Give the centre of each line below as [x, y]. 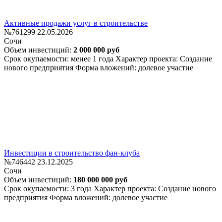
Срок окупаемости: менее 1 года [60, 58]
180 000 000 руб [100, 179]
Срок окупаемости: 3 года [49, 188]
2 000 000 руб [96, 50]
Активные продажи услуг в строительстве [76, 23]
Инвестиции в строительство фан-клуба [72, 153]
